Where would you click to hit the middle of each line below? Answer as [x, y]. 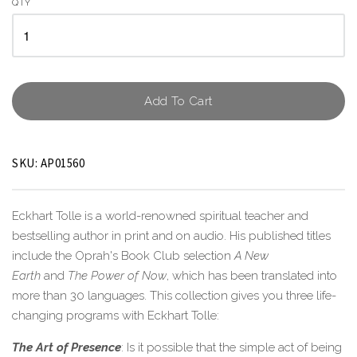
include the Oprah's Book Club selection [123, 256]
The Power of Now [117, 276]
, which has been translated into [252, 276]
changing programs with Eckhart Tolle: [116, 316]
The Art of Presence [67, 347]
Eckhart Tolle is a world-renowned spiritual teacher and [160, 216]
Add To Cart [178, 101]
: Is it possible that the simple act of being [231, 347]
